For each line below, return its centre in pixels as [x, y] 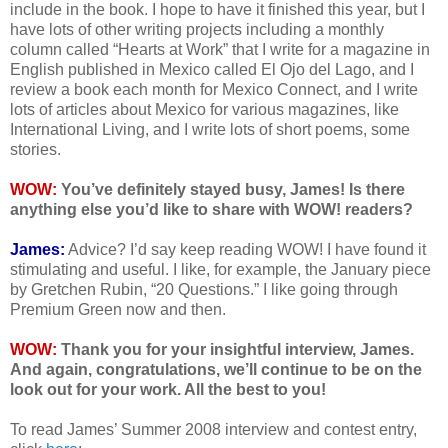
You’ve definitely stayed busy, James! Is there [231, 190]
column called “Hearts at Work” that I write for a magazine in [220, 50]
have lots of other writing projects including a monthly [197, 30]
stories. [35, 150]
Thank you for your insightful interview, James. [235, 350]
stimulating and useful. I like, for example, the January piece [220, 270]
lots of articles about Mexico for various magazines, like [204, 110]
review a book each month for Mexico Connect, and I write [214, 90]
